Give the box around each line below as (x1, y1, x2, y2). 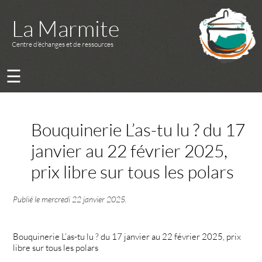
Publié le (13, 194, 42, 205)
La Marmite (12, 15, 119, 42)
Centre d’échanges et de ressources (12, 40, 113, 49)
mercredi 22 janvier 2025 (42, 194, 126, 205)
